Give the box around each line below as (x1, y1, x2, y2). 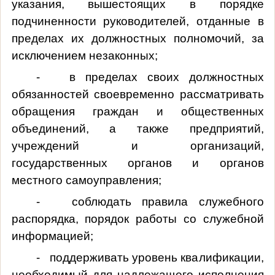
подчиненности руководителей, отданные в (11, 14, 264, 28)
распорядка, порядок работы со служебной (11, 212, 264, 225)
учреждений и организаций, (11, 139, 264, 152)
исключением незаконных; (11, 48, 158, 62)
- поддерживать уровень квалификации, (36, 250, 264, 264)
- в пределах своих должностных (36, 70, 264, 83)
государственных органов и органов (11, 156, 264, 169)
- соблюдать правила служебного (36, 195, 264, 208)
